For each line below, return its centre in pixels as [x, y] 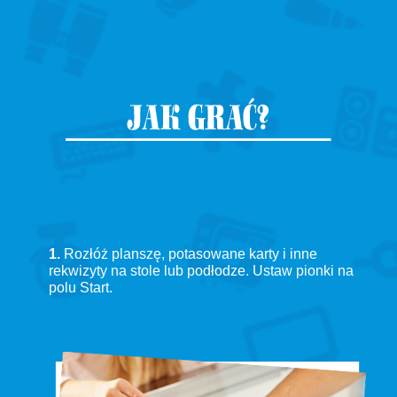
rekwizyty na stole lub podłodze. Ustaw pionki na [201, 270]
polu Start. [81, 287]
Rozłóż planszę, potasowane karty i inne [189, 253]
